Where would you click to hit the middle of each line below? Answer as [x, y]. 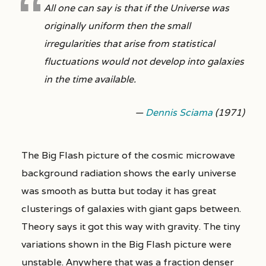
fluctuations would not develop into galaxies [144, 62]
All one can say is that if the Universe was [136, 8]
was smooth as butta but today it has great [118, 191]
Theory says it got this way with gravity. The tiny [131, 227]
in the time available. [90, 80]
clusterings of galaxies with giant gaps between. [131, 209]
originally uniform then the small [117, 26]
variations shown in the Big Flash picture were [126, 245]
